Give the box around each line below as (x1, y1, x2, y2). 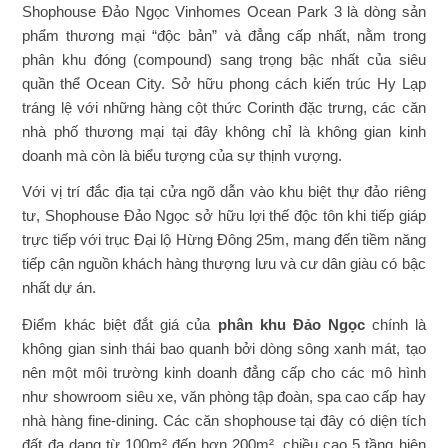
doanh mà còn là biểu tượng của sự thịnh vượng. (22, 146, 343, 164)
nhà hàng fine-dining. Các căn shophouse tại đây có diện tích (22, 412, 426, 429)
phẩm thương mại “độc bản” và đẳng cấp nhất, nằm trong (22, 26, 426, 44)
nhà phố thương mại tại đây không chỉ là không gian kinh (22, 122, 426, 140)
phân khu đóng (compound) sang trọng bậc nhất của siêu (22, 50, 426, 68)
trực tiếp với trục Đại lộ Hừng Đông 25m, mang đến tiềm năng (22, 231, 426, 249)
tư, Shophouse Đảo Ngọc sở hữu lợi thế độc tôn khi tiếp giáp (22, 207, 426, 225)
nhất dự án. (22, 279, 97, 297)
